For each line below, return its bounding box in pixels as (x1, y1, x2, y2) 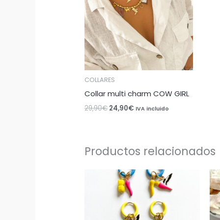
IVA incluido (136, 105, 169, 112)
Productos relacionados (84, 143, 216, 160)
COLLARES (84, 75, 115, 84)
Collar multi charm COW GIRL (84, 88, 190, 99)
